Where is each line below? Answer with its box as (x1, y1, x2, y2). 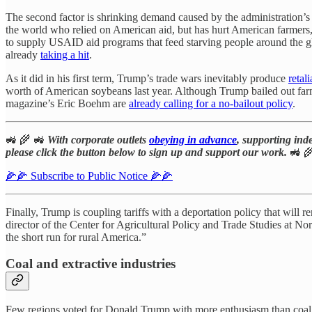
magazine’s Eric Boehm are (6, 97, 129, 109)
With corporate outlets (47, 133, 149, 146)
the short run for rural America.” (6, 231, 146, 243)
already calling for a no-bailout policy (129, 97, 292, 109)
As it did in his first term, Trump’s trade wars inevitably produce (6, 72, 288, 84)
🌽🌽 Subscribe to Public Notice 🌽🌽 (6, 169, 173, 182)
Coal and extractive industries (6, 256, 175, 272)
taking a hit (40, 48, 89, 61)
